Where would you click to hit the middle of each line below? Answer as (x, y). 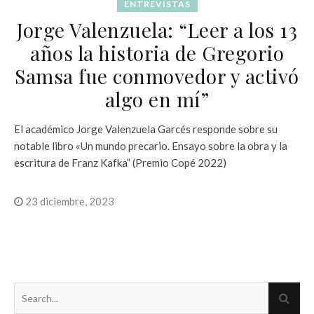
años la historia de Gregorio (157, 53)
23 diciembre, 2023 (69, 201)
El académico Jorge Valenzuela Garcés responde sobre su (146, 129)
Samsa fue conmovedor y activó (157, 76)
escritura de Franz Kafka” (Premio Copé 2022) (120, 162)
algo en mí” (157, 99)
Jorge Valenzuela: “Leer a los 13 (157, 29)
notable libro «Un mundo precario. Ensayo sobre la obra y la (151, 145)
